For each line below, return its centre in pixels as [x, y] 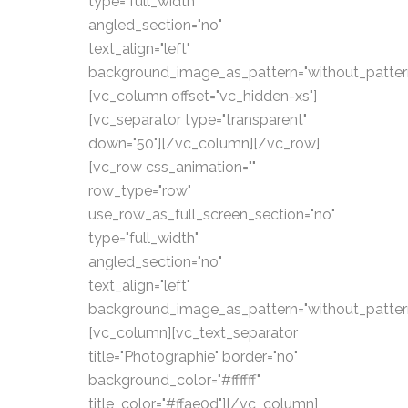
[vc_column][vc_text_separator [193, 333]
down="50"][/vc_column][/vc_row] [204, 143]
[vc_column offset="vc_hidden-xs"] [203, 96]
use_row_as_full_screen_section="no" [212, 214]
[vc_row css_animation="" [172, 167]
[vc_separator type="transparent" [198, 120]
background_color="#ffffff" [174, 380]
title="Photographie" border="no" [193, 357]
